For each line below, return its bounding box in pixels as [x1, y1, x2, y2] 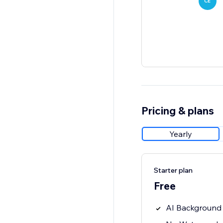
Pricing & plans [141, 104, 214, 117]
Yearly [169, 129, 192, 139]
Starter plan [153, 166, 193, 175]
